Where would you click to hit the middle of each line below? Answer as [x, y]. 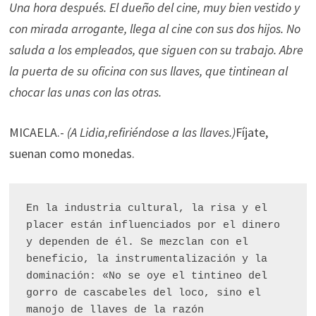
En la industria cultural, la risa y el [146, 208]
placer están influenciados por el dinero [153, 225]
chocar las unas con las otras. [86, 92]
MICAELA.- [38, 132]
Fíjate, [251, 132]
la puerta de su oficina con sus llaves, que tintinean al [148, 71]
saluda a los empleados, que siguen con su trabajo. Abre [156, 50]
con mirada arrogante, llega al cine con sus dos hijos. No [154, 29]
